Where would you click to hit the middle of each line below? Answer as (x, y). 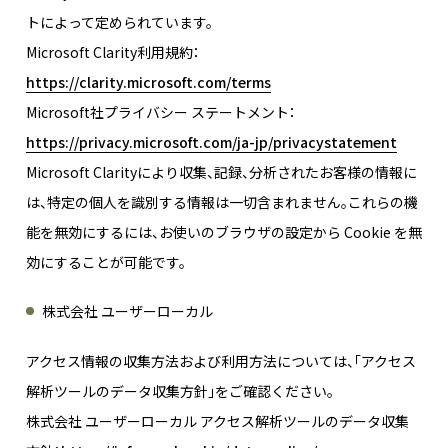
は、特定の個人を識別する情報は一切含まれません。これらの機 (222, 202)
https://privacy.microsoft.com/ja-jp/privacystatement (211, 142)
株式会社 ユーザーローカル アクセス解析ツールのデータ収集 (217, 421)
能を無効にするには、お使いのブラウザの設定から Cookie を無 (224, 232)
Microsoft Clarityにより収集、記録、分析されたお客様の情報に (221, 172)
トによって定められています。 (119, 22)
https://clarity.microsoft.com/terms (148, 82)
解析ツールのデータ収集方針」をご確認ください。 (180, 391)
